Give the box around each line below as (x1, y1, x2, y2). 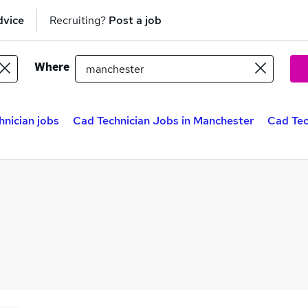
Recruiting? (49, 12, 109, 27)
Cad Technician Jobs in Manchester (73, 113, 254, 128)
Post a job (109, 12, 162, 27)
